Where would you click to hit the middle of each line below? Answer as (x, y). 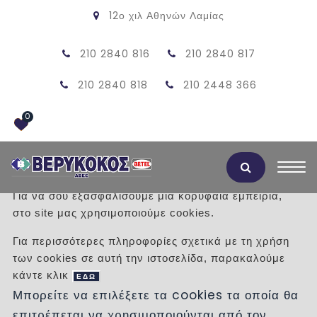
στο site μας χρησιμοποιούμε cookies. (114, 213)
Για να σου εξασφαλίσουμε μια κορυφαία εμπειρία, (148, 196)
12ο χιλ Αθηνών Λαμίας (166, 16)
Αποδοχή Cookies (63, 168)
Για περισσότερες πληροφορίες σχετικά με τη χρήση (151, 241)
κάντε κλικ (41, 275)
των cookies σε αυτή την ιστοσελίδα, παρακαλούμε (149, 258)
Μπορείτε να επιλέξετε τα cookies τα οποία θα (156, 295)
